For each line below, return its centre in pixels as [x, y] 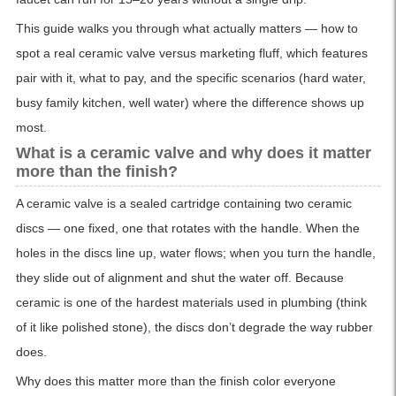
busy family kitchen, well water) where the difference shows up [190, 103]
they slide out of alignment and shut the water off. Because [179, 278]
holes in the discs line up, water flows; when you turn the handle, [195, 253]
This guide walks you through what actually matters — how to [187, 29]
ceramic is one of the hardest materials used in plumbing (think [191, 303]
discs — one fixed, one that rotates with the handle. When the [187, 228]
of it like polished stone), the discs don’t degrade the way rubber [194, 327]
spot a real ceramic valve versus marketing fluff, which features [191, 53]
